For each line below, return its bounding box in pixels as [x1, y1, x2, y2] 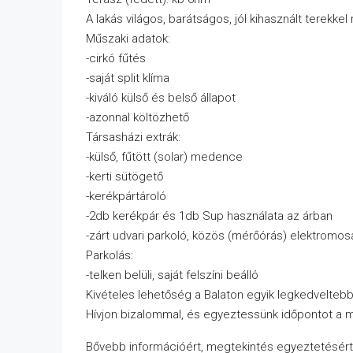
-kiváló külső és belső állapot [86, 91, 236, 106]
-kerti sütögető [86, 169, 163, 184]
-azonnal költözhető [86, 110, 189, 125]
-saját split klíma [86, 71, 169, 86]
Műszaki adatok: [86, 32, 170, 46]
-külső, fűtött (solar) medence [86, 150, 243, 165]
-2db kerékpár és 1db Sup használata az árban [86, 209, 333, 224]
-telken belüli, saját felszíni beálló [86, 268, 258, 283]
